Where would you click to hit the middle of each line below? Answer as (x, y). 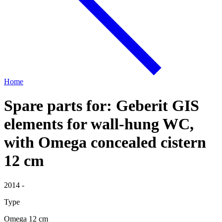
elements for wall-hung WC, (99, 124)
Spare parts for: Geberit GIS (102, 106)
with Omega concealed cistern (105, 142)
